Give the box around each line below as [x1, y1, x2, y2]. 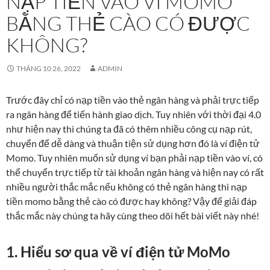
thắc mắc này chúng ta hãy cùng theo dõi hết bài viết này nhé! [6, 210, 259, 222]
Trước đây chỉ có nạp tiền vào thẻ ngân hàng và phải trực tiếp [6, 94, 259, 106]
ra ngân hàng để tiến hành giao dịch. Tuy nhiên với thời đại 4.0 [6, 108, 261, 121]
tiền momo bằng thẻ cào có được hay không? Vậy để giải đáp [6, 195, 257, 207]
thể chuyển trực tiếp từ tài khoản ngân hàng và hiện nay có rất [6, 166, 264, 178]
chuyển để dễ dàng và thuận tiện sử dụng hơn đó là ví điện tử [6, 137, 260, 149]
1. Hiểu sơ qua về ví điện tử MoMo [6, 243, 230, 261]
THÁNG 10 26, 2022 [16, 64, 81, 74]
